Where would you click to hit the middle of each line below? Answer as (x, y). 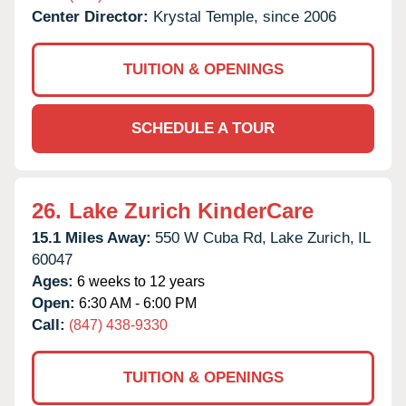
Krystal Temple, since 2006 (245, 16)
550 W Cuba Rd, (211, 237)
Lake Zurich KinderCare (191, 210)
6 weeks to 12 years (139, 281)
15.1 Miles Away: (92, 237)
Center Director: (92, 16)
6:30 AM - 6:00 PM (136, 303)
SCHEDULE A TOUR (203, 128)
